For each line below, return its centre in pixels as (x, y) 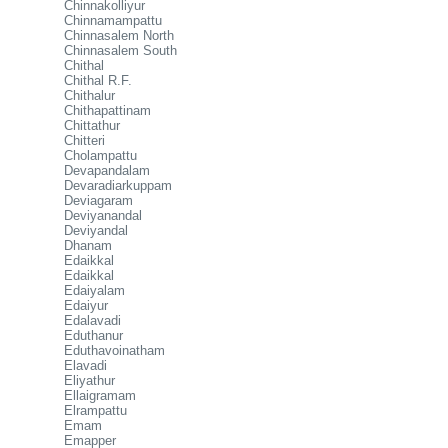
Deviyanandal (103, 215)
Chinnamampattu (113, 20)
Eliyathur (89, 380)
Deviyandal (96, 230)
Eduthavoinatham (114, 350)
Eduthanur (93, 335)
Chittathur (92, 125)
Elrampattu (95, 410)
